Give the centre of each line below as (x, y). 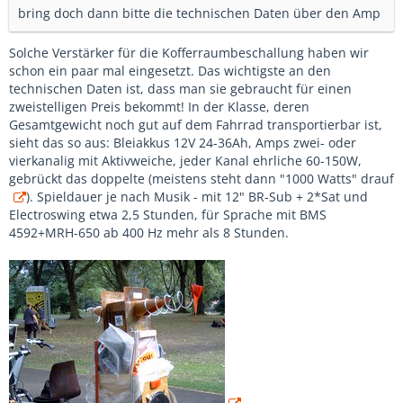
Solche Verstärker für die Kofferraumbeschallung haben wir (189, 53)
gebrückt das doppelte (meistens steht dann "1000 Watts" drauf (201, 179)
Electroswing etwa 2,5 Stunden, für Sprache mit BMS (168, 215)
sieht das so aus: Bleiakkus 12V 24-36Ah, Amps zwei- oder (183, 143)
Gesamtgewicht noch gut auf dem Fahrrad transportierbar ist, (196, 125)
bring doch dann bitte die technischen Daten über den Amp (199, 13)
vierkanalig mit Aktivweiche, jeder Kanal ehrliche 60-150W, (185, 161)
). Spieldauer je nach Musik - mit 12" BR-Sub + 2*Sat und (197, 197)
